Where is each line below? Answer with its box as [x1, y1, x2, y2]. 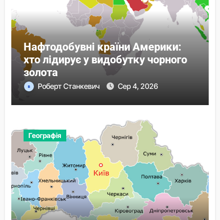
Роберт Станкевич [37, 81, 101, 91]
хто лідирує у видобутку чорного [23, 53, 187, 66]
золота [23, 66, 58, 79]
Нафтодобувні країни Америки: [23, 40, 181, 53]
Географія [28, 131, 61, 139]
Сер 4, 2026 [117, 81, 158, 91]
